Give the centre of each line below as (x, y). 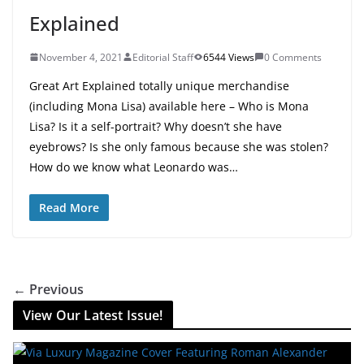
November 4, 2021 (81, 57)
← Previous (48, 289)
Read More (69, 207)
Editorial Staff (163, 57)
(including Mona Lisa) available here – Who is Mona (169, 106)
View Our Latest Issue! (93, 315)
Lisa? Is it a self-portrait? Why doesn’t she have (156, 126)
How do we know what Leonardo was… (134, 167)
